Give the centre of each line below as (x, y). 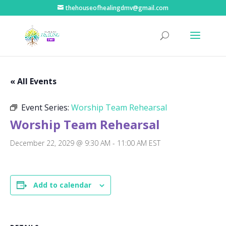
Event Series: (46, 107)
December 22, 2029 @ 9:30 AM (60, 143)
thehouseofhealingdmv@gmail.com (117, 8)
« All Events (33, 81)
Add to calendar (62, 185)
